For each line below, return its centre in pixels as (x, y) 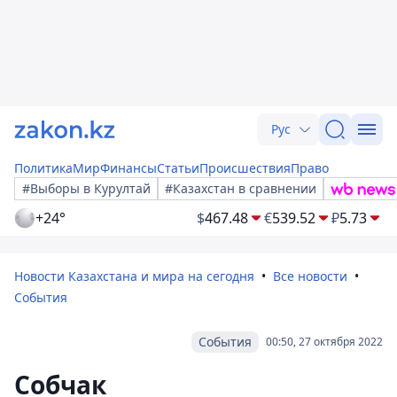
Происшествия (245, 168)
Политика (43, 168)
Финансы (128, 168)
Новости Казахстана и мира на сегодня (134, 276)
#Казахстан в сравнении (241, 188)
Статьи (178, 168)
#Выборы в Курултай (86, 188)
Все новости (310, 276)
